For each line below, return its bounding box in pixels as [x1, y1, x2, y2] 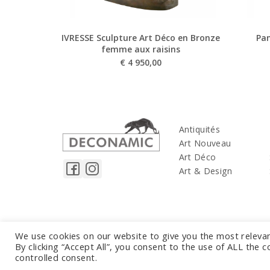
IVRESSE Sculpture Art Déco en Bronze [61, 31, 220, 43]
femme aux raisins [101, 43, 180, 55]
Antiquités [179, 123, 221, 135]
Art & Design [179, 165, 233, 177]
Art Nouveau [179, 137, 231, 149]
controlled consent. [15, 251, 97, 263]
